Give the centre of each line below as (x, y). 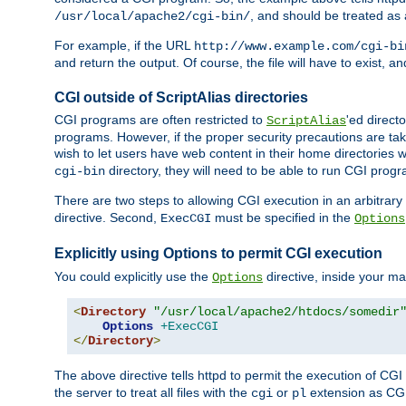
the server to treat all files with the (153, 392)
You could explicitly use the (133, 276)
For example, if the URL (124, 46)
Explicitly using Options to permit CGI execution (218, 254)
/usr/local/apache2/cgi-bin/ (152, 17)
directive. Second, (107, 218)
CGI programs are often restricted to (160, 120)
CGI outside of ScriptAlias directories (181, 98)
